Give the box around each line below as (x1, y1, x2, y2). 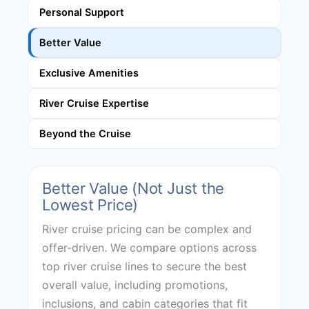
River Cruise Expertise (39, 97, 149, 110)
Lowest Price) (42, 196, 139, 215)
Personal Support (39, 6, 124, 19)
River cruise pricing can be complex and (42, 222, 252, 237)
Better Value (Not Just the (42, 179, 225, 198)
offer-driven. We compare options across (42, 241, 257, 255)
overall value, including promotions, (42, 278, 228, 292)
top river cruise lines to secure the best (42, 259, 247, 274)
